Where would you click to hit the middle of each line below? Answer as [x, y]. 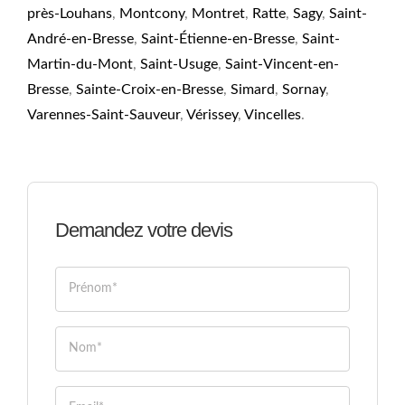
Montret [218, 13]
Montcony [151, 13]
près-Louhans [69, 13]
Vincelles [272, 114]
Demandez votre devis [143, 230]
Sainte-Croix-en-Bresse [149, 89]
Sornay [303, 89]
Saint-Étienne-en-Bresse [217, 38]
